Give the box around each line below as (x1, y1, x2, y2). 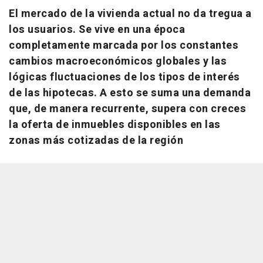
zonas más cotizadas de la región (9, 132, 183, 149)
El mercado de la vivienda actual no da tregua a (9, 5, 252, 22)
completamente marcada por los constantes (9, 37, 238, 53)
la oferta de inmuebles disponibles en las (9, 116, 221, 133)
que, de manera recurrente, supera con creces (9, 100, 246, 117)
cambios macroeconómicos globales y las (9, 53, 227, 69)
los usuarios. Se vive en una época (9, 21, 185, 38)
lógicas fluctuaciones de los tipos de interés (9, 69, 240, 85)
